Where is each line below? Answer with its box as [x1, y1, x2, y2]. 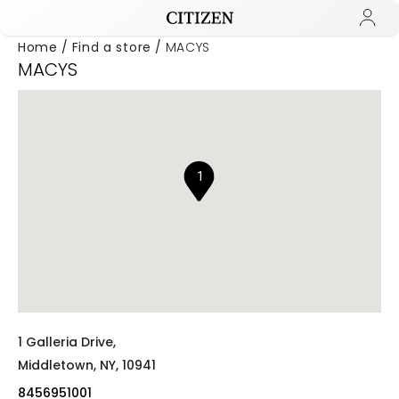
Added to [54, 61, 109, 76]
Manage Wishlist [121, 61, 215, 76]
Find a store [71, 38, 151, 56]
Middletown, [18, 356, 100, 374]
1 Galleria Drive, [18, 333, 116, 351]
